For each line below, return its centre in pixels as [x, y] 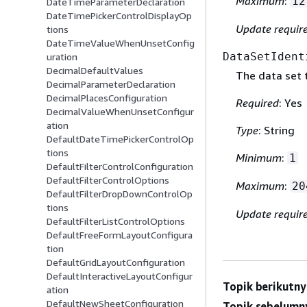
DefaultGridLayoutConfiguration [116, 262]
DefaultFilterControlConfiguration [120, 167]
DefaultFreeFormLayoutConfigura [120, 235]
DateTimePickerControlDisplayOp [119, 16]
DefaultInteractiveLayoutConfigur [120, 276]
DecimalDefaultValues [95, 71]
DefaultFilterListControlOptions [116, 221]
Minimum [258, 158]
